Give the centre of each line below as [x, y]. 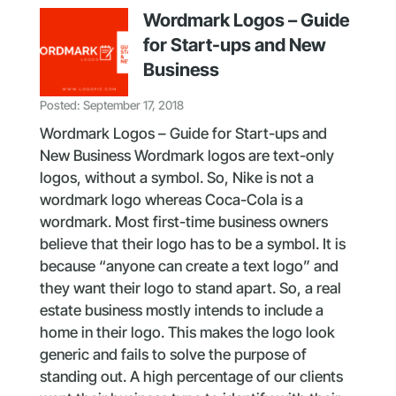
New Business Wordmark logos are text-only [187, 155]
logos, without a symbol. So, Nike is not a [176, 177]
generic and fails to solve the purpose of [173, 354]
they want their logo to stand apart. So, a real [190, 288]
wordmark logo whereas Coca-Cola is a [171, 199]
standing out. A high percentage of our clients [191, 376]
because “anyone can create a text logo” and [189, 266]
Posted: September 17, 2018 [111, 106]
